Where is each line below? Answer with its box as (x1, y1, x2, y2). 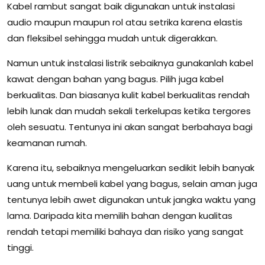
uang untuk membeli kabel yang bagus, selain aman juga (7, 177, 257, 190)
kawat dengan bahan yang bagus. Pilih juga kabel (7, 72, 224, 85)
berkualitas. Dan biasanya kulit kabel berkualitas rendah (7, 88, 250, 101)
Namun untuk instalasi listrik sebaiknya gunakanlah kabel (7, 56, 253, 69)
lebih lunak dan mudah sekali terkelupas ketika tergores (7, 104, 251, 117)
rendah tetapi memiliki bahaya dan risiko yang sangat (7, 225, 244, 238)
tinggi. (7, 241, 34, 254)
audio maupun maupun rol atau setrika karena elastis (7, 15, 243, 28)
